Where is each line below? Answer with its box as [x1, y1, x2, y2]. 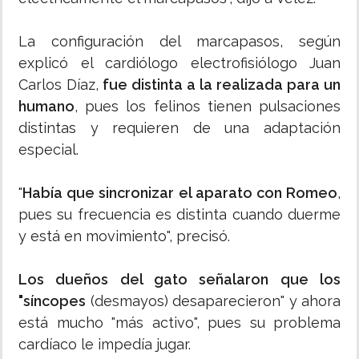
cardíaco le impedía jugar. [18, 336, 191, 353]
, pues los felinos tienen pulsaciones [75, 98, 341, 115]
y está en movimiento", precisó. [18, 228, 230, 245]
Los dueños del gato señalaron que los [18, 271, 341, 288]
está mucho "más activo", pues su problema [18, 314, 341, 332]
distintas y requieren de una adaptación [18, 119, 341, 137]
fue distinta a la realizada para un [99, 76, 341, 94]
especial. [18, 141, 79, 159]
